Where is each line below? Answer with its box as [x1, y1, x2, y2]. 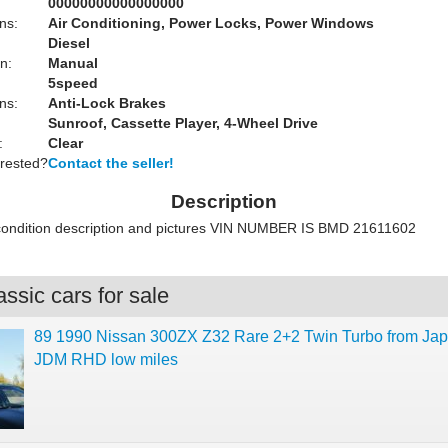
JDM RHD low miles [34, 351, 178, 368]
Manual [48, 55, 98, 71]
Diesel [48, 35, 90, 51]
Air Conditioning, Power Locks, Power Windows [48, 15, 374, 31]
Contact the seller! [48, 155, 174, 171]
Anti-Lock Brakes [48, 95, 166, 111]
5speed [48, 75, 98, 91]
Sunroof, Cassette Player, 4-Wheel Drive [48, 115, 318, 131]
